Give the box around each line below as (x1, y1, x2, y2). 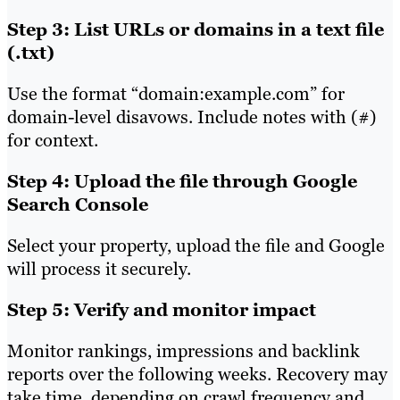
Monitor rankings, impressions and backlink (7, 338, 360, 362)
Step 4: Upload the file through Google (7, 169, 357, 193)
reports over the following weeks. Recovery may (7, 362, 387, 386)
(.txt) (7, 40, 54, 64)
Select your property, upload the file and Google (7, 233, 385, 257)
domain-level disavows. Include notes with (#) (7, 104, 377, 129)
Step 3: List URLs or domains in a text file (7, 17, 384, 41)
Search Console (7, 192, 148, 216)
